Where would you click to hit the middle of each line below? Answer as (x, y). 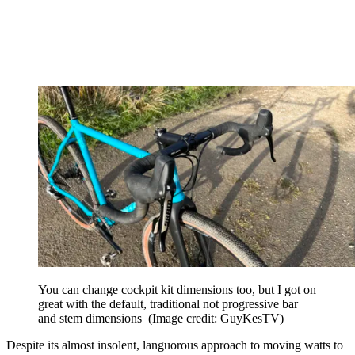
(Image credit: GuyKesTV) (216, 319)
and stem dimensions (93, 319)
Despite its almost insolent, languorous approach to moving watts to (175, 345)
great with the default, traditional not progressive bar (168, 304)
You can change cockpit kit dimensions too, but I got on (177, 290)
